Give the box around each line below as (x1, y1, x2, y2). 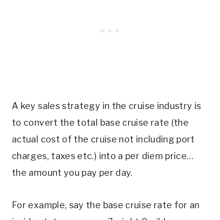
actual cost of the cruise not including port (12, 134, 195, 145)
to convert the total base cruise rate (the (12, 117, 189, 128)
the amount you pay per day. (12, 167, 133, 178)
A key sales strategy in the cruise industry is (12, 101, 201, 111)
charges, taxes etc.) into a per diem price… (12, 151, 194, 162)
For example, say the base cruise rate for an (12, 200, 200, 211)
